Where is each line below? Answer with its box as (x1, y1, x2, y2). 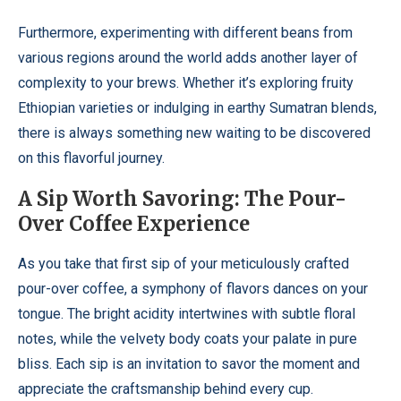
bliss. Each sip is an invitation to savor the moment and (18, 355, 360, 372)
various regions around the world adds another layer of (18, 49, 358, 66)
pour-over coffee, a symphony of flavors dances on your (18, 280, 368, 297)
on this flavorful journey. (18, 149, 165, 166)
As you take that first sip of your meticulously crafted (18, 255, 349, 272)
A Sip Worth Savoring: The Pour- (18, 186, 346, 211)
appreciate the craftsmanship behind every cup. (18, 380, 313, 397)
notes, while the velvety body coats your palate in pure (18, 330, 357, 347)
